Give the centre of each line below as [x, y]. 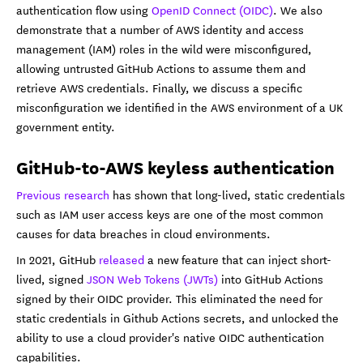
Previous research [63, 194]
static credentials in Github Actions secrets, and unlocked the [177, 317]
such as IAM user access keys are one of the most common [170, 214]
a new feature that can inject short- [238, 259]
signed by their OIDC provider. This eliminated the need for [169, 298]
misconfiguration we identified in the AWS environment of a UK [179, 107]
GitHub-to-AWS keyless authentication [175, 166]
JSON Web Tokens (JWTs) [152, 278]
